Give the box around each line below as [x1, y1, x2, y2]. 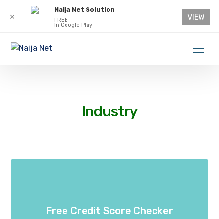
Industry [82, 103, 137, 120]
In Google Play [54, 22, 92, 28]
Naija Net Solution [54, 6, 115, 13]
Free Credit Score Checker [46, 205, 173, 217]
